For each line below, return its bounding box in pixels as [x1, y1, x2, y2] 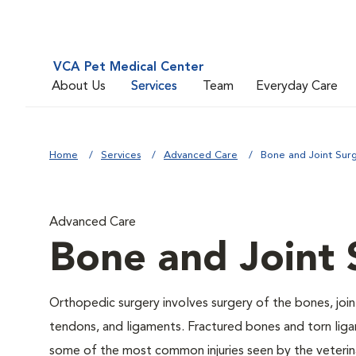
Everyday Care [256, 79, 338, 93]
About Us [52, 79, 106, 93]
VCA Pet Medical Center [53, 61, 204, 74]
